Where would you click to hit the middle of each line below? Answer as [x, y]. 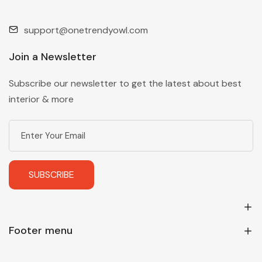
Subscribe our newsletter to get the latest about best [125, 83]
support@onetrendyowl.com [86, 30]
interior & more [41, 99]
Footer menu [41, 230]
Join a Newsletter [53, 56]
